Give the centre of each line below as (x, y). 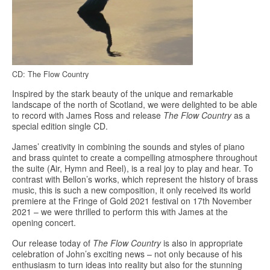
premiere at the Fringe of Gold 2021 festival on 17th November (132, 201)
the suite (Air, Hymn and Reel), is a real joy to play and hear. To (133, 168)
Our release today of (52, 243)
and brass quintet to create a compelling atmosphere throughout (135, 158)
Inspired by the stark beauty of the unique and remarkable (123, 94)
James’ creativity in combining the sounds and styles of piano (128, 147)
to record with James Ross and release (88, 115)
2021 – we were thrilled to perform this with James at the (120, 212)
